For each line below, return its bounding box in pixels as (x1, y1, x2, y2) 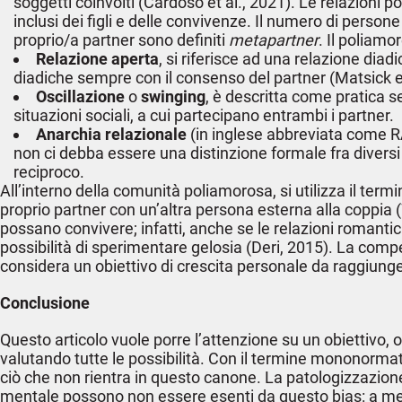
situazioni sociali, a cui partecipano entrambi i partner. (13, 106, 394, 125)
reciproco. (13, 162, 84, 181)
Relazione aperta (36, 49, 159, 68)
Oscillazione (36, 87, 125, 106)
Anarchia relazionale (36, 125, 187, 144)
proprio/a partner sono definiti (13, 31, 229, 49)
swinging (141, 87, 205, 106)
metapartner (229, 31, 319, 49)
